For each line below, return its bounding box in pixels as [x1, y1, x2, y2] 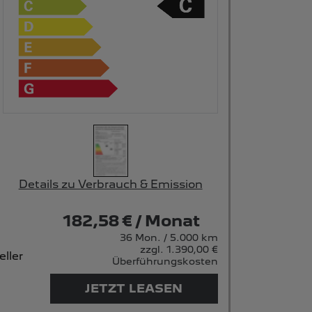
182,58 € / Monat [62, 210, 200, 230]
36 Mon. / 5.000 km [119, 231, 218, 243]
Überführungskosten [111, 255, 218, 267]
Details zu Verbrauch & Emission [18, 177, 203, 191]
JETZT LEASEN [85, 281, 183, 295]
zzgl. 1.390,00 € [139, 243, 218, 255]
